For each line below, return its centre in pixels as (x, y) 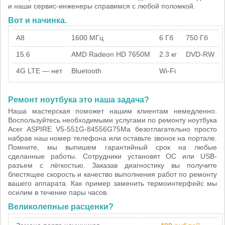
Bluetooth (86, 71)
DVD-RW (200, 54)
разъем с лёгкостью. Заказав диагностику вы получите (113, 165)
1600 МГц (87, 38)
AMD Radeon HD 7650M (111, 54)
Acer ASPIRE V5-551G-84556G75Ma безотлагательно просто (113, 129)
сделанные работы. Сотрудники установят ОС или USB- (113, 156)
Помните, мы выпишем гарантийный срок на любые (113, 147)
